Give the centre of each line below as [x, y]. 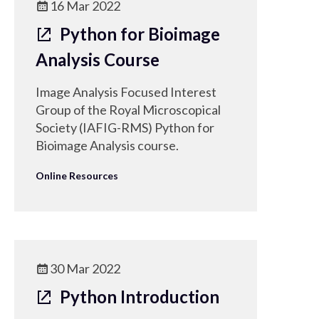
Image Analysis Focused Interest [126, 92]
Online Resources [77, 176]
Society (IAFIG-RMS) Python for [125, 127]
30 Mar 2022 [85, 268]
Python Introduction [138, 297]
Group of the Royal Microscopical [128, 110]
